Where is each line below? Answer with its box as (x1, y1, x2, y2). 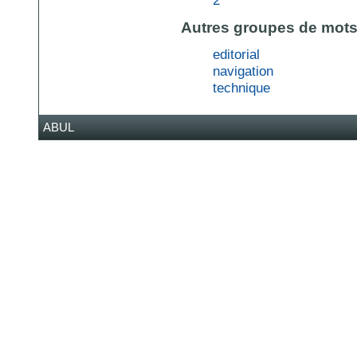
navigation (212, 63, 273, 80)
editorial (212, 46, 260, 63)
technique (212, 80, 270, 96)
